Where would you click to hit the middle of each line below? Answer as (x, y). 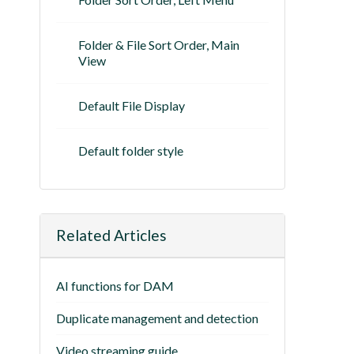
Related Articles (111, 235)
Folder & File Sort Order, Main (159, 45)
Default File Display (132, 105)
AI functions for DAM (115, 286)
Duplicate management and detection (157, 318)
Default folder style (131, 151)
